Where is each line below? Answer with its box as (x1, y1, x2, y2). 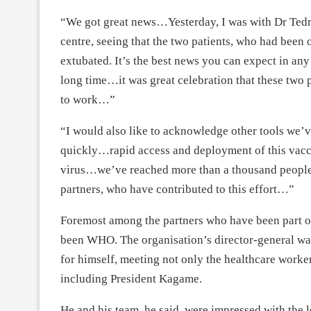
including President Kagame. (60, 272, 202, 286)
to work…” (60, 93, 118, 107)
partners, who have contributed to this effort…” (60, 183, 294, 196)
